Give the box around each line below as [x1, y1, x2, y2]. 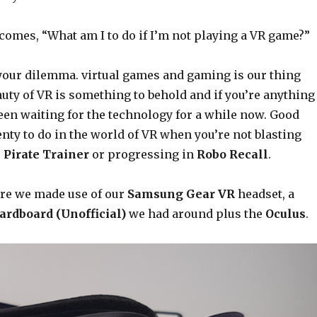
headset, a [234, 187, 294, 202]
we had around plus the [125, 207, 265, 221]
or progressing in [88, 147, 197, 162]
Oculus [265, 207, 306, 221]
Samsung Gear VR [127, 187, 235, 202]
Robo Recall [196, 147, 268, 162]
